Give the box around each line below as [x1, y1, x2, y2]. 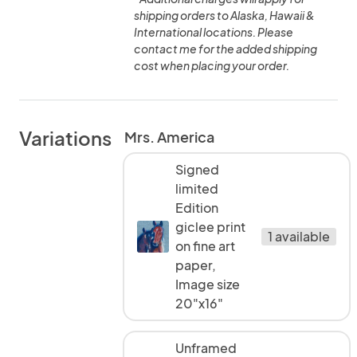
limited [175, 180, 218, 197]
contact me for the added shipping [134, 41, 317, 56]
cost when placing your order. [134, 58, 289, 73]
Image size [175, 276, 240, 292]
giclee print [175, 218, 245, 235]
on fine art [175, 237, 235, 254]
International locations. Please [134, 25, 293, 39]
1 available [268, 228, 330, 245]
